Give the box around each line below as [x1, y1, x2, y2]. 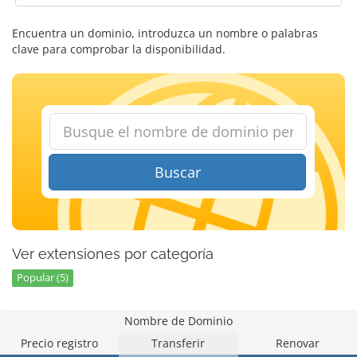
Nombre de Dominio [124, 313, 233, 328]
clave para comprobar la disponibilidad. [12, 41, 226, 57]
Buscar [154, 163, 201, 182]
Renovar [275, 335, 320, 351]
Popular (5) [17, 271, 69, 284]
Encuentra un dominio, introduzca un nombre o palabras [12, 25, 318, 41]
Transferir [151, 335, 206, 351]
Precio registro [21, 335, 99, 351]
